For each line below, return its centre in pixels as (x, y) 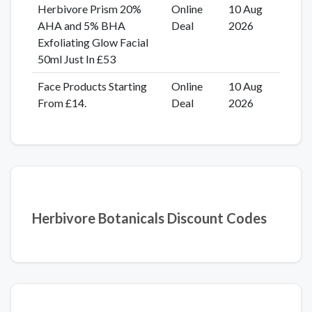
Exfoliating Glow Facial (93, 42)
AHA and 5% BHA (81, 25)
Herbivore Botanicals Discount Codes (149, 218)
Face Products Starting (92, 86)
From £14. (62, 102)
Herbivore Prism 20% (89, 8)
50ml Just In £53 (76, 58)
